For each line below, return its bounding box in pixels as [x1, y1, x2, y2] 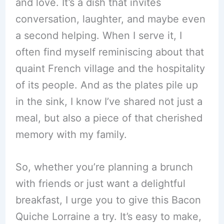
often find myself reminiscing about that [15, 46, 204, 58]
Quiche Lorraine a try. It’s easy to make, [15, 210, 201, 223]
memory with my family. [15, 128, 127, 141]
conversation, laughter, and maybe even [15, 13, 205, 25]
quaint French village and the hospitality [15, 62, 205, 75]
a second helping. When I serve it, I [15, 29, 182, 42]
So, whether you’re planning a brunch [15, 161, 193, 173]
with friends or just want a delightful [15, 177, 185, 190]
